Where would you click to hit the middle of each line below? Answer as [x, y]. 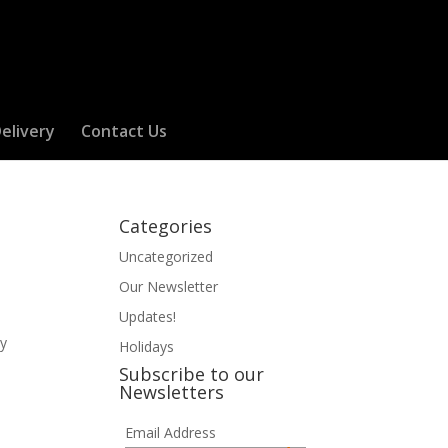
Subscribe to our [192, 374]
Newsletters [172, 392]
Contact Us [123, 131]
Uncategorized [166, 256]
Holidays [147, 346]
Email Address [170, 432]
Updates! [148, 316]
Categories [166, 226]
